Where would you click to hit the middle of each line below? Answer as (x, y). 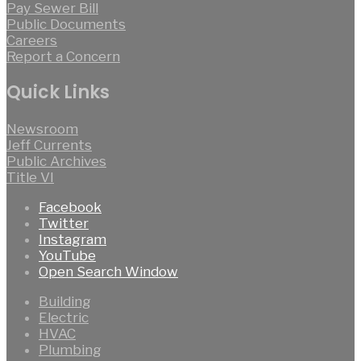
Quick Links (58, 93)
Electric (64, 317)
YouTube (67, 255)
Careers (32, 40)
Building (65, 301)
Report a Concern (63, 56)
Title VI (30, 177)
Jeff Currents (49, 145)
